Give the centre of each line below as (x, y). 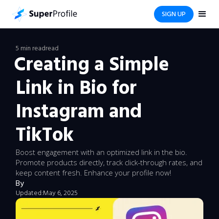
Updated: (29, 193)
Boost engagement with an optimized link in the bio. (101, 152)
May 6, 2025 (60, 193)
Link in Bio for (76, 88)
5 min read (31, 48)
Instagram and (79, 112)
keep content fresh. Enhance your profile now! (93, 173)
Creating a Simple (91, 65)
